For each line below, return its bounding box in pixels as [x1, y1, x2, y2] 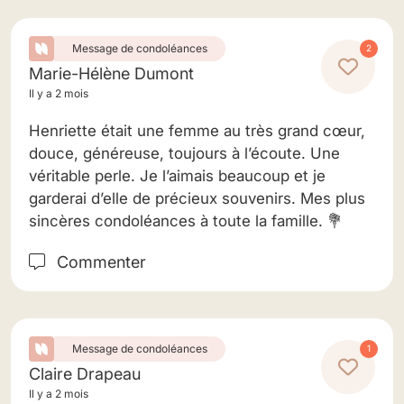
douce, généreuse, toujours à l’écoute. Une [29, 144, 340, 162]
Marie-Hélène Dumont [29, 64, 194, 83]
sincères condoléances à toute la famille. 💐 [29, 212, 343, 230]
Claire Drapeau [29, 364, 141, 383]
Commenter [52, 252, 146, 271]
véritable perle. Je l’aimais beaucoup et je [29, 167, 326, 185]
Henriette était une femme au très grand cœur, [29, 122, 365, 140]
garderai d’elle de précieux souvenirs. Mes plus [29, 189, 365, 207]
